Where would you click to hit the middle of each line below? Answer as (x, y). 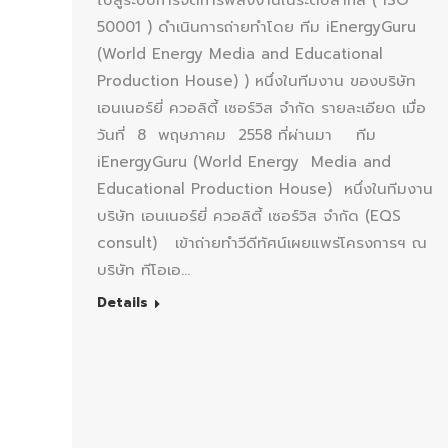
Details (122, 303)
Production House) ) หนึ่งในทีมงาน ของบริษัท (256, 81)
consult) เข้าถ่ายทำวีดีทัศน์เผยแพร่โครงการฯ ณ (262, 243)
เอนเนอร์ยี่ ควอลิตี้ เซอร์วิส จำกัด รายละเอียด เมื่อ (261, 108)
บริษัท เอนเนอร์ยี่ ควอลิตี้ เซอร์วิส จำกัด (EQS (249, 216)
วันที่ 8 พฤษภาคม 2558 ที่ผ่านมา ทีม (236, 135)
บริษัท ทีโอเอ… (143, 270)
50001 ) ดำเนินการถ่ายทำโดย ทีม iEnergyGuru (256, 27)
